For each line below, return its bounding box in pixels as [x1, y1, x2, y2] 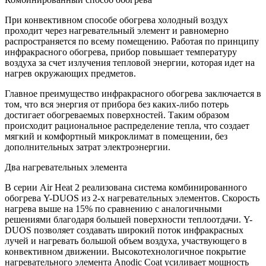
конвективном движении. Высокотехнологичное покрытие [5, 246, 246, 256]
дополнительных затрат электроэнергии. [5, 141, 170, 152]
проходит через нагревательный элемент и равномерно [5, 25, 229, 36]
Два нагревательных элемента [5, 161, 127, 172]
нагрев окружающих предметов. [5, 68, 136, 78]
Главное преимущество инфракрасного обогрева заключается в [5, 88, 261, 99]
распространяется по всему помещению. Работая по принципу [5, 36, 259, 46]
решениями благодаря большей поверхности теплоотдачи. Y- [5, 214, 252, 224]
